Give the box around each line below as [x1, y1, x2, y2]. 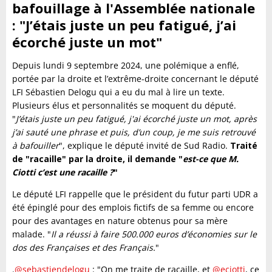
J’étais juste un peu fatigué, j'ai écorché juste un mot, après [16, 112, 257, 124]
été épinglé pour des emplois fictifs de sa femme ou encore [12, 201, 254, 213]
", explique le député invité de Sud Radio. [59, 139, 228, 151]
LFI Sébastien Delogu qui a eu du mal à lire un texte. [12, 86, 225, 98]
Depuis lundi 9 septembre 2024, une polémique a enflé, [12, 59, 239, 71]
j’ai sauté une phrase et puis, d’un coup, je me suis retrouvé [12, 126, 256, 138]
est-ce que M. [183, 152, 239, 165]
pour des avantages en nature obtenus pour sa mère [12, 214, 228, 226]
